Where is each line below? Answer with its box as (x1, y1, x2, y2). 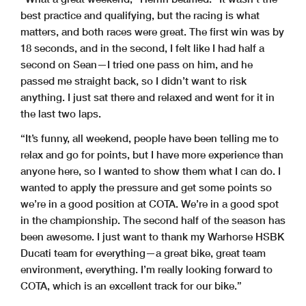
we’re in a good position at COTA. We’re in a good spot (20, 197, 279, 210)
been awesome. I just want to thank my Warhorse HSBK (20, 230, 284, 243)
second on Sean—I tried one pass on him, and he (20, 58, 253, 71)
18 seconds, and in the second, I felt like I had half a (20, 42, 264, 55)
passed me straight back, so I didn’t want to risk (20, 74, 247, 87)
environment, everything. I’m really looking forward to (20, 263, 273, 276)
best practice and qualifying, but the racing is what (20, 9, 260, 22)
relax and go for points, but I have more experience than (20, 148, 283, 161)
